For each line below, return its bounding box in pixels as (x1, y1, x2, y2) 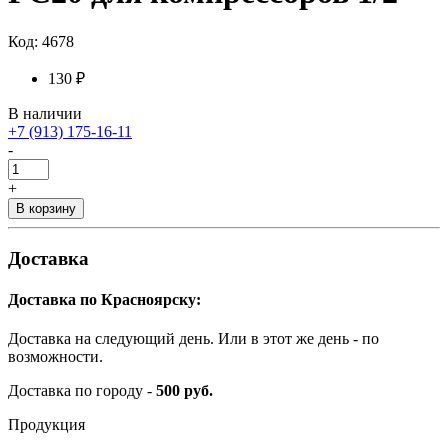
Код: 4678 (8, 32, 74, 50)
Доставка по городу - (8, 382, 156, 400)
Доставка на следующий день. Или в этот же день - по (8, 330, 379, 348)
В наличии (8, 104, 82, 122)
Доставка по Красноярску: (8, 290, 201, 308)
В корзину (16, 200, 76, 216)
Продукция (8, 416, 85, 434)
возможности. (8, 348, 103, 366)
